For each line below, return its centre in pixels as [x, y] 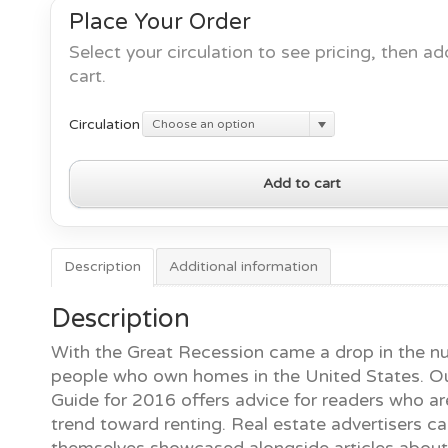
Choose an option [203, 124]
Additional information [243, 266]
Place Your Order [160, 21]
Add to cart [302, 184]
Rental [89, 193]
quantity [96, 239]
